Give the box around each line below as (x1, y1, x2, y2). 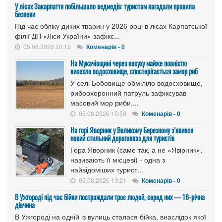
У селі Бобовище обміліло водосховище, (70, 78, 203, 88)
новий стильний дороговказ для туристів (70, 133, 174, 143)
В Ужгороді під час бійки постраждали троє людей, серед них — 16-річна (15, 192, 205, 202)
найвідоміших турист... (70, 165, 143, 174)
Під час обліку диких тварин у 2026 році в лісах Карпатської (15, 21, 207, 31)
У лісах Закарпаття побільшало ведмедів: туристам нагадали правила (15, 1, 195, 11)
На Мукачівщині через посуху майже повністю (70, 58, 187, 68)
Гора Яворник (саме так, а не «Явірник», (70, 145, 202, 155)
